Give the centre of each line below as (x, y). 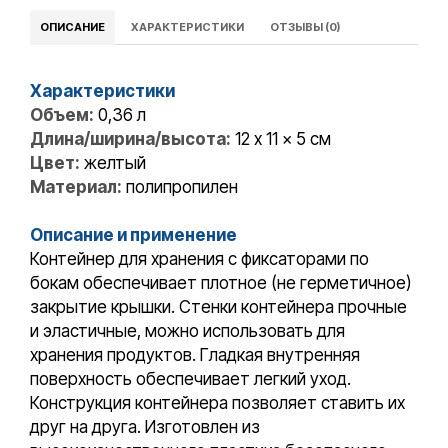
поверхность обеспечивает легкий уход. (190, 379)
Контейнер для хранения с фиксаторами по (199, 259)
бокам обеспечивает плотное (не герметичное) (221, 283)
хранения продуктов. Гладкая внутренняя (195, 355)
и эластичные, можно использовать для (187, 331)
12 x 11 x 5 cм (281, 139)
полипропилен (180, 187)
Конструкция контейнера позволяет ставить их (217, 403)
